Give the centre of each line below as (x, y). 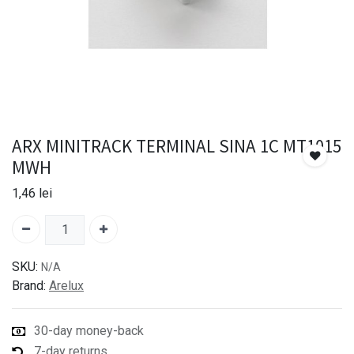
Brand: (29, 286)
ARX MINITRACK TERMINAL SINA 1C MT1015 (177, 146)
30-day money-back (89, 331)
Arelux (66, 286)
